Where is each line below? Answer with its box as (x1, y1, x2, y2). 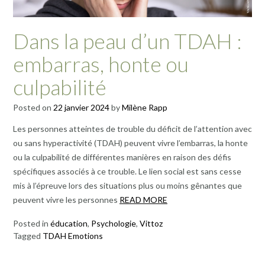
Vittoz (140, 218, 163, 229)
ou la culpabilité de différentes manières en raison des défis (13, 152, 231, 163)
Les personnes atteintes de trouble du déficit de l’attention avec (13, 124, 252, 134)
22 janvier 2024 (53, 102, 109, 113)
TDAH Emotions (43, 231, 103, 241)
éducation (50, 218, 88, 229)
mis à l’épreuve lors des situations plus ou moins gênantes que (13, 180, 242, 191)
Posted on (13, 102, 53, 113)
